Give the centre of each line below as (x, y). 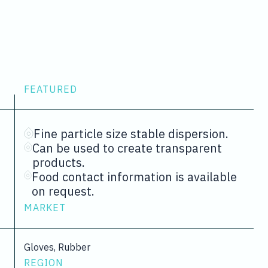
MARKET (45, 208)
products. (59, 162)
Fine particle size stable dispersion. (131, 134)
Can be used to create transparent (127, 148)
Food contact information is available (135, 177)
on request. (63, 191)
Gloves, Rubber (57, 247)
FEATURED (51, 89)
